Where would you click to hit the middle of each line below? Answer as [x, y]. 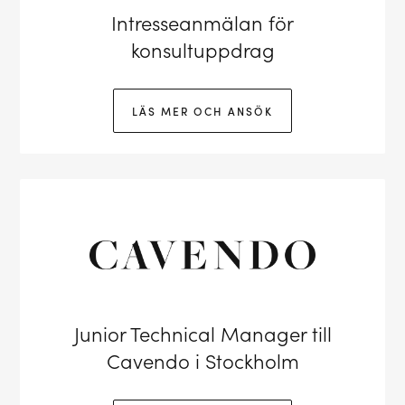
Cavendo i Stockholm [202, 361]
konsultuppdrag [202, 50]
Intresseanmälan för [202, 23]
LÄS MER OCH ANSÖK [202, 111]
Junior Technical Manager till [202, 334]
